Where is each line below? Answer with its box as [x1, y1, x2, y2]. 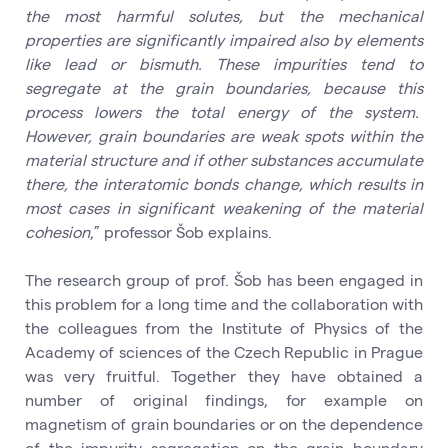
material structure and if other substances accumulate [25, 150, 423, 169]
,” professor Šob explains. [90, 222, 272, 241]
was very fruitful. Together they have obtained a [25, 366, 423, 385]
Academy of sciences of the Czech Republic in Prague [25, 342, 423, 361]
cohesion [25, 222, 90, 241]
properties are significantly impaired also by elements [25, 30, 423, 49]
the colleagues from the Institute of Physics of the [25, 318, 423, 337]
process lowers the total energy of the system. [25, 102, 423, 121]
